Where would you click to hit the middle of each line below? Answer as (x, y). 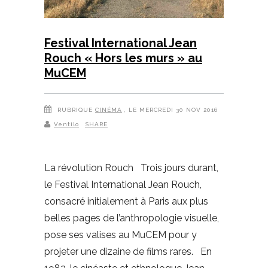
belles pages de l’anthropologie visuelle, (132, 218)
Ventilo (66, 124)
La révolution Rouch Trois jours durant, (131, 167)
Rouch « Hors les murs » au (123, 58)
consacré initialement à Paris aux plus (126, 201)
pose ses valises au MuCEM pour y (121, 234)
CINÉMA (109, 109)
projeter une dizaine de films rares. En (128, 251)
